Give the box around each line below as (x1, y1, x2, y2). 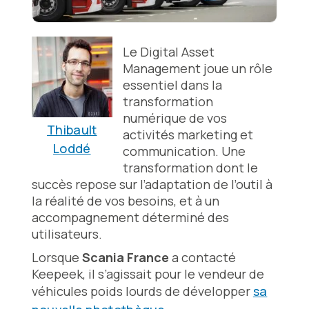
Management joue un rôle (122, 60, 272, 77)
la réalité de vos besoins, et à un (31, 192, 219, 210)
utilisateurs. (31, 226, 102, 243)
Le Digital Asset (122, 43, 215, 61)
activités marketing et (122, 126, 253, 143)
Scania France (81, 249, 169, 266)
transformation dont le (122, 159, 258, 177)
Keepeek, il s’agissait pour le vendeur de (31, 266, 264, 283)
